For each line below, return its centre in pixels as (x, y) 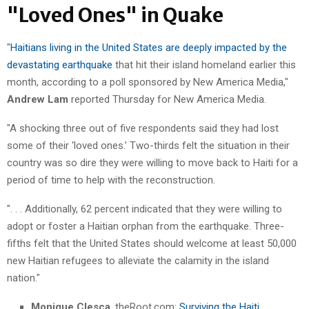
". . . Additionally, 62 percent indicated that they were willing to (144, 209)
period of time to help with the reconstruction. (111, 180)
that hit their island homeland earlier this (204, 64)
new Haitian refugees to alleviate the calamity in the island (138, 260)
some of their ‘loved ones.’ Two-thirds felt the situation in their (148, 145)
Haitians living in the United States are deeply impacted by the (149, 47)
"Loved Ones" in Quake (115, 15)
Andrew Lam (38, 99)
